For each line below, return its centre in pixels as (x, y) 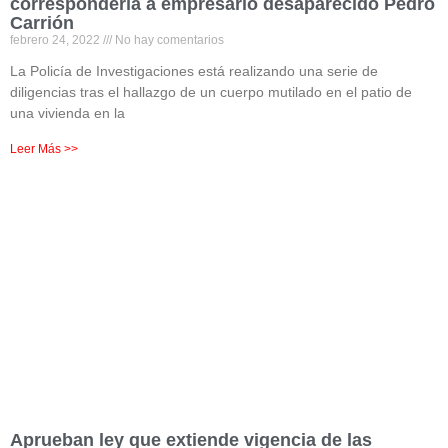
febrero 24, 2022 (56, 40)
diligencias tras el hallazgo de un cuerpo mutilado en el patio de (211, 92)
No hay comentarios (168, 40)
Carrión (42, 23)
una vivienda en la (67, 113)
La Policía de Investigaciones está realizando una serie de (194, 71)
